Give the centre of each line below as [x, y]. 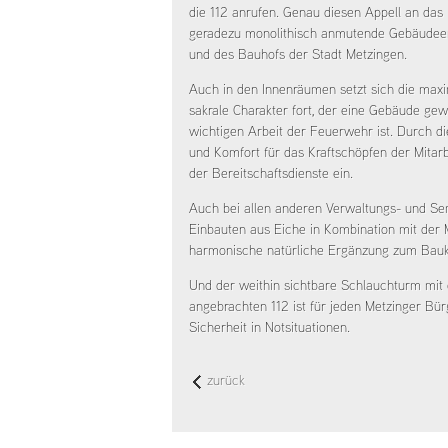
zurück [226, 380]
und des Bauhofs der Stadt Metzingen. [298, 54]
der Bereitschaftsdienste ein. [271, 173]
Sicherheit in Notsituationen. [269, 327]
